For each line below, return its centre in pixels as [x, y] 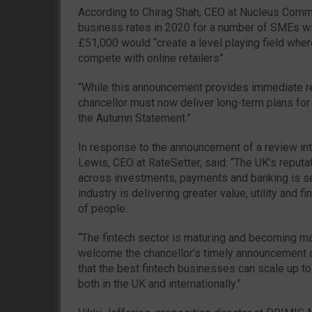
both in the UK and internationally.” [159, 283]
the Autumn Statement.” [134, 118]
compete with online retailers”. [152, 58]
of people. [103, 208]
